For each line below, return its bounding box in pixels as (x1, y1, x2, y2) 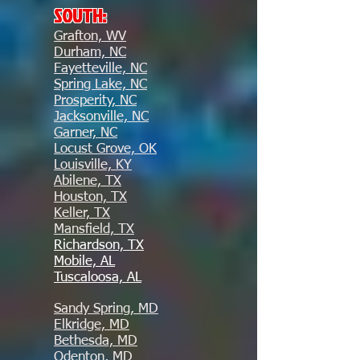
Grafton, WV (54, 30, 126, 43)
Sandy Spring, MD (54, 302, 158, 316)
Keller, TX (54, 207, 110, 220)
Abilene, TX (54, 174, 121, 188)
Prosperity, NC (54, 94, 137, 108)
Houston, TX (54, 190, 127, 204)
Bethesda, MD (54, 334, 137, 348)
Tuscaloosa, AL (54, 271, 141, 284)
